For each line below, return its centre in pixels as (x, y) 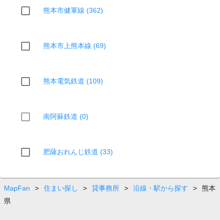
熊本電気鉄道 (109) (73, 81)
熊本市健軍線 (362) (73, 10)
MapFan (17, 188)
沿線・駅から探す (161, 188)
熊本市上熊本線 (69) (75, 45)
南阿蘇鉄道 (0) (66, 116)
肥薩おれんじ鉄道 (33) (78, 151)
